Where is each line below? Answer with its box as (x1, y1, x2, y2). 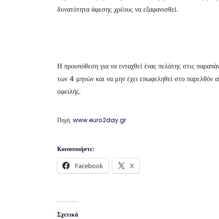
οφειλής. (57, 86, 81, 96)
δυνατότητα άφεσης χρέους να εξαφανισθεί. (57, 4, 178, 14)
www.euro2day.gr (73, 115, 126, 124)
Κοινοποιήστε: (57, 144, 94, 153)
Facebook (75, 161, 103, 170)
